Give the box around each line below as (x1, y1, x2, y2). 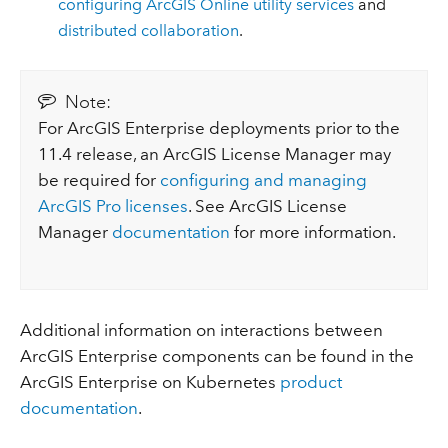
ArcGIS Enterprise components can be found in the (19, 345, 414, 366)
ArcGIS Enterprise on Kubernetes (19, 371, 280, 392)
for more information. (230, 222, 397, 243)
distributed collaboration (58, 20, 240, 40)
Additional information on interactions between (19, 319, 383, 340)
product (279, 371, 342, 392)
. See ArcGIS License (188, 196, 348, 217)
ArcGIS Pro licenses (38, 196, 189, 217)
